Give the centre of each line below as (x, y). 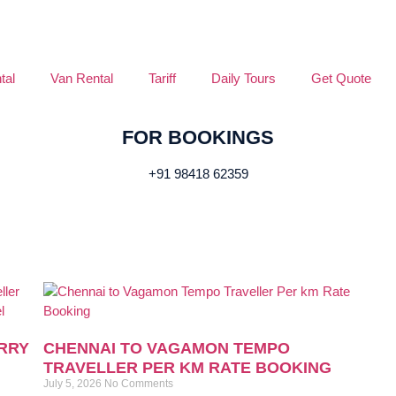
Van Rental (81, 78)
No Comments (139, 384)
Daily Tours (243, 78)
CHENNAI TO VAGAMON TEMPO (167, 348)
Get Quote (341, 78)
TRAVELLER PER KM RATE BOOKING (187, 368)
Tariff (162, 78)
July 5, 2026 (74, 384)
